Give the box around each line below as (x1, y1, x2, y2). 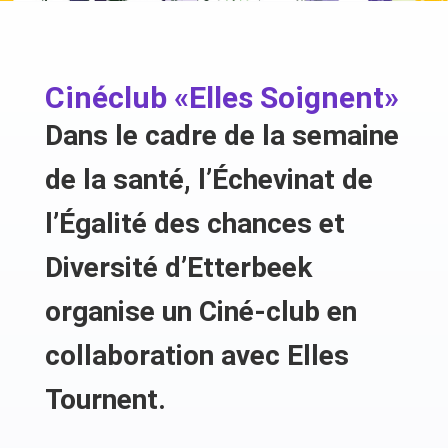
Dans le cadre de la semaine (44, 119, 399, 153)
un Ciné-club (161, 295, 327, 329)
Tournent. (44, 383, 166, 417)
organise (44, 295, 162, 329)
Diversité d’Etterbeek (44, 251, 312, 285)
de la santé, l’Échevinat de (44, 163, 373, 197)
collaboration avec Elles (44, 339, 349, 373)
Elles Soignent (188, 80, 384, 116)
